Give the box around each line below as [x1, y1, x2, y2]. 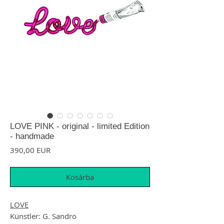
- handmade [10, 131, 54, 141]
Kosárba [66, 171, 94, 182]
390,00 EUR [10, 144, 50, 155]
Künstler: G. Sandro [10, 210, 76, 221]
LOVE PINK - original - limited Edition [10, 121, 149, 131]
